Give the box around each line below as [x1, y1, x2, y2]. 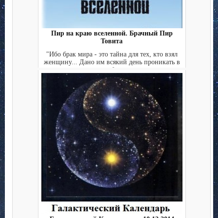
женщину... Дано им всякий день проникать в [43, 58, 180, 66]
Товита [101, 37, 123, 45]
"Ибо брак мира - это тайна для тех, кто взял [46, 50, 178, 58]
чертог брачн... [90, 66, 133, 73]
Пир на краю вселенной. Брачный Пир [51, 30, 173, 37]
